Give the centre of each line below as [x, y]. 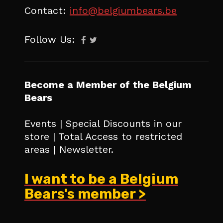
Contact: [47, 11]
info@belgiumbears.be [123, 11]
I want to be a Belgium [101, 179]
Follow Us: [51, 40]
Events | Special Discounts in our [103, 124]
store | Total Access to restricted [103, 137]
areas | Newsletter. [69, 150]
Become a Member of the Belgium [108, 85]
